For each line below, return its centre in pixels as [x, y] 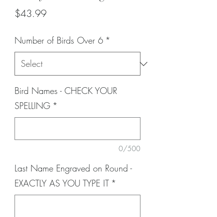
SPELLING [32, 106]
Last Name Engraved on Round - [73, 168]
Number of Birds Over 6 [59, 40]
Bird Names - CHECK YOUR [66, 91]
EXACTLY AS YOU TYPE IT [62, 183]
